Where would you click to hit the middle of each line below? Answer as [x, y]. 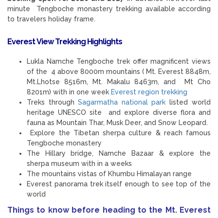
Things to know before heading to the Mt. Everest [109, 210]
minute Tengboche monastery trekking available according [109, 9]
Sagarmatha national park [122, 102]
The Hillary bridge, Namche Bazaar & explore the [119, 153]
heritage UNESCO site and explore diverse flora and [119, 112]
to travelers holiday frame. [51, 19]
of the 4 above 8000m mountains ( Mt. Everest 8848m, [119, 71]
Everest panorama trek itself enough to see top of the [119, 184]
